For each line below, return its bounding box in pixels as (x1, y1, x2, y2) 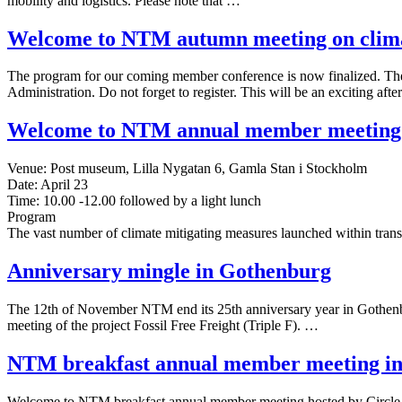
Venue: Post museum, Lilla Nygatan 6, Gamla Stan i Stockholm (7, 161, 367, 177)
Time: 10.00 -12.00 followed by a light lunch (7, 193, 261, 209)
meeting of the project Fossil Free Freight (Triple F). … (7, 318, 319, 334)
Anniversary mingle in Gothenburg (7, 259, 331, 284)
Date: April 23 (7, 177, 88, 193)
